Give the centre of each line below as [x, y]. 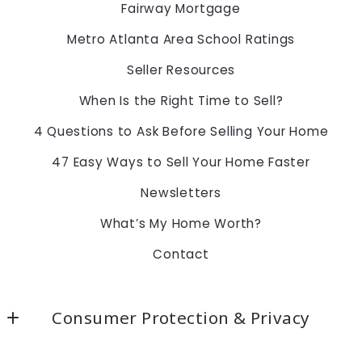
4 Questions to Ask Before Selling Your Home [181, 131]
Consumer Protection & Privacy [181, 318]
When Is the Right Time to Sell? [181, 100]
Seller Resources [181, 69]
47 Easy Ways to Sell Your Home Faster [181, 162]
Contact [181, 254]
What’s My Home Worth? [181, 223]
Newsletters [181, 192]
